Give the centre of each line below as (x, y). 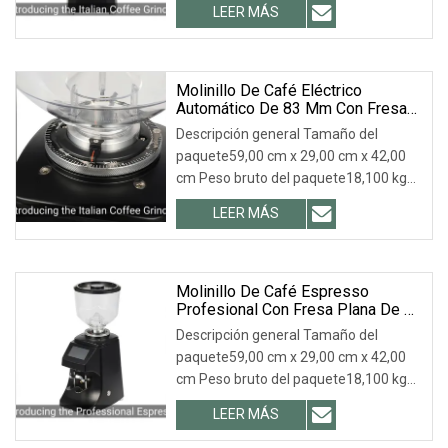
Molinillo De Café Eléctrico (269, 90)
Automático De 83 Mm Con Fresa (291, 108)
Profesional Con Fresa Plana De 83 (299, 309)
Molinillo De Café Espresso (272, 291)
